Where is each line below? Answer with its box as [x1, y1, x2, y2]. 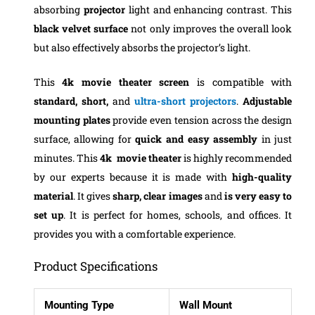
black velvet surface [33, 21, 129, 35]
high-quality [232, 169, 292, 184]
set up [33, 207, 64, 221]
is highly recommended [183, 150, 292, 165]
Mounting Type [44, 299, 115, 312]
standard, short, [33, 94, 112, 108]
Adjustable [243, 94, 292, 108]
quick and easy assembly [135, 131, 258, 146]
